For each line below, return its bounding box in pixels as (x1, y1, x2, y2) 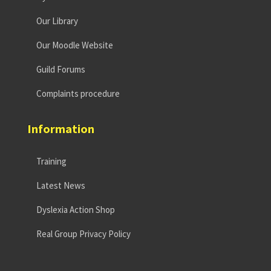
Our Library (36, 15, 78, 27)
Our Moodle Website (36, 39, 113, 51)
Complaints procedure (36, 87, 120, 99)
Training (36, 155, 67, 167)
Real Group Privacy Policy (36, 227, 131, 240)
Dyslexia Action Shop (36, 203, 115, 215)
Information (27, 120, 94, 136)
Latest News (36, 179, 85, 191)
